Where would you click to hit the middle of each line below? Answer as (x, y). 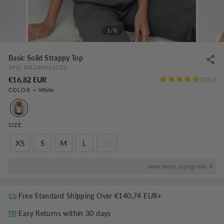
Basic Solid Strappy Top (46, 58)
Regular (62, 79)
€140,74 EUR (136, 196)
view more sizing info (177, 166)
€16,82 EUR (28, 80)
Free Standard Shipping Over (67, 196)
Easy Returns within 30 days (65, 213)
